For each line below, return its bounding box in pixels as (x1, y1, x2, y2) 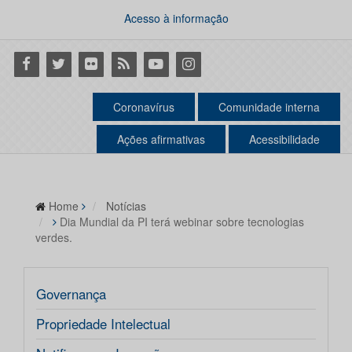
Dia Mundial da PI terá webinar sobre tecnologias (60, 214, 304, 230)
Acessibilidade (249, 131, 320, 148)
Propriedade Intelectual (36, 314, 170, 334)
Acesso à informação (123, 10, 229, 26)
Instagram (173, 53, 237, 73)
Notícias (106, 198, 146, 214)
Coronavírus (113, 99, 174, 115)
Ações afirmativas (117, 131, 205, 148)
